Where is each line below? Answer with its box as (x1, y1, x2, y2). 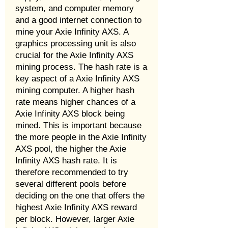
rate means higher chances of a (15, 97, 135, 107)
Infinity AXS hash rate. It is (15, 156, 117, 165)
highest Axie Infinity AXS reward (15, 203, 137, 212)
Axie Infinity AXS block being (15, 109, 125, 119)
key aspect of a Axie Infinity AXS (15, 74, 139, 83)
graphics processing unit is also (15, 39, 136, 48)
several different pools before (15, 179, 126, 189)
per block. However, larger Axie (15, 214, 134, 224)
